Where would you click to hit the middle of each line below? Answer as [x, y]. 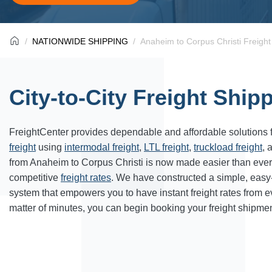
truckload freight [228, 147]
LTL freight [166, 147]
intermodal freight [102, 147]
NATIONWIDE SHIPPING [80, 41]
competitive [35, 178]
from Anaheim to [45, 162]
